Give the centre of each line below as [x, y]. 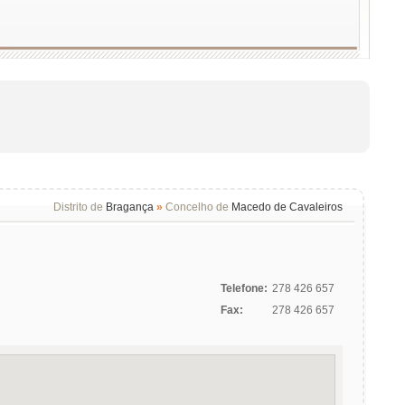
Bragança [130, 207]
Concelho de [198, 207]
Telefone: [244, 288]
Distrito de [78, 207]
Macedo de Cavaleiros [287, 207]
